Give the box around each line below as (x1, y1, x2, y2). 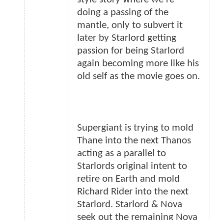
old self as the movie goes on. (77, 71, 200, 82)
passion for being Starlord (77, 46, 184, 56)
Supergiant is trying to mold (77, 123, 193, 134)
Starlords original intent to (77, 161, 187, 172)
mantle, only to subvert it (77, 20, 183, 31)
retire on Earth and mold (77, 174, 180, 185)
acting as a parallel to (77, 148, 166, 159)
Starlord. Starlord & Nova (77, 199, 182, 210)
